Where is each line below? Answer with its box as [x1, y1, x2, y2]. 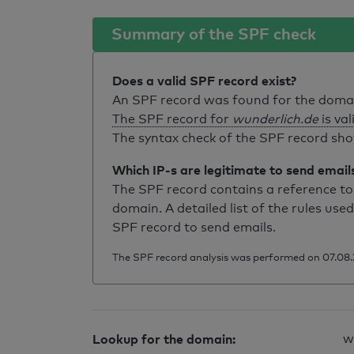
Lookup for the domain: [92, 331, 235, 347]
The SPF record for [112, 111, 232, 126]
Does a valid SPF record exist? [112, 73, 296, 88]
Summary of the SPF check [111, 24, 316, 43]
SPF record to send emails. [112, 220, 276, 235]
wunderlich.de [232, 111, 318, 126]
